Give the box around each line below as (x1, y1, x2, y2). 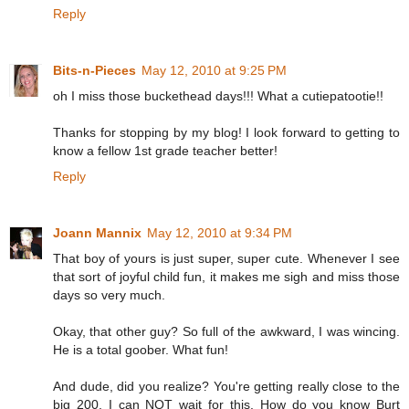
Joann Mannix (53, 225, 142, 241)
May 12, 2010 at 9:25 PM (142, 63, 287, 79)
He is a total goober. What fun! (53, 342, 228, 358)
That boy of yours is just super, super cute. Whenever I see (53, 251, 400, 267)
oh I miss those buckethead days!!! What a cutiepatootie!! (53, 89, 383, 104)
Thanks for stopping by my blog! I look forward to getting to (53, 125, 400, 141)
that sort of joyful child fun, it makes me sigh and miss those (53, 269, 400, 285)
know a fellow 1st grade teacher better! (53, 143, 278, 159)
